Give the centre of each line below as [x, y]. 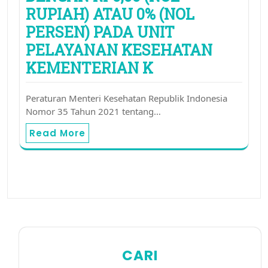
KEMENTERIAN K [89, 68]
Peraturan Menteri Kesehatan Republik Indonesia [127, 98]
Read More [57, 133]
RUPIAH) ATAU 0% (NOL [110, 14]
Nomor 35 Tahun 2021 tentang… [93, 112]
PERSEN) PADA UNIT [100, 32]
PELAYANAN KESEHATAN [119, 50]
